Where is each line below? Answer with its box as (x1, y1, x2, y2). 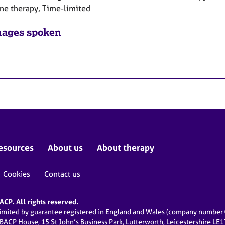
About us (48, 142, 83, 153)
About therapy (97, 142, 154, 153)
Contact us (44, 169, 80, 179)
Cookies (3, 169, 30, 179)
